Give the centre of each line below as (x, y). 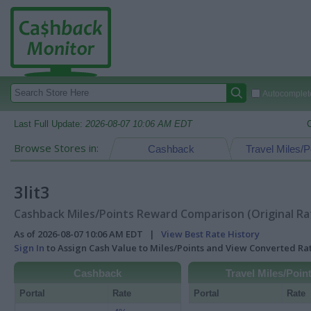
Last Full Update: (50, 124)
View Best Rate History (210, 234)
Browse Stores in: (56, 148)
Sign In (29, 248)
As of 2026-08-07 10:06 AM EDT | (87, 234)
